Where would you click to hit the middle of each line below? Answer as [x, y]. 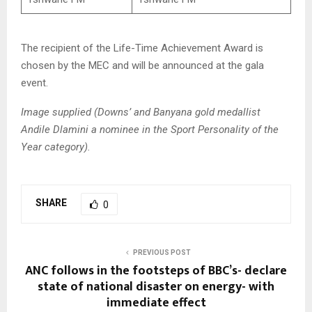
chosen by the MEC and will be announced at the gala [142, 65]
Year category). [56, 147]
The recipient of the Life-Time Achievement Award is [142, 48]
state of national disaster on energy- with [156, 287]
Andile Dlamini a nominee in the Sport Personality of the [150, 129]
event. [37, 83]
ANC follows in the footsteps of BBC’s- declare [156, 271]
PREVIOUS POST [162, 252]
